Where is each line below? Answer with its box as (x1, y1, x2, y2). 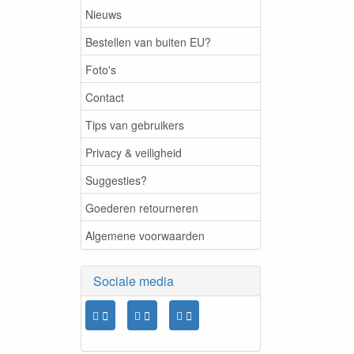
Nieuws (85, 6, 122, 22)
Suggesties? (85, 171, 147, 188)
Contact (85, 88, 124, 105)
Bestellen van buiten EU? (85, 33, 211, 50)
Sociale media (93, 272, 174, 290)
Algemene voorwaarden (85, 227, 205, 243)
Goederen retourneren (85, 199, 198, 216)
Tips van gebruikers (85, 116, 184, 133)
